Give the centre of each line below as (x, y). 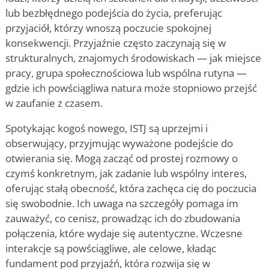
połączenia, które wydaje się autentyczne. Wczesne (124, 233)
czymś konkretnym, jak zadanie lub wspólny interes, (126, 173)
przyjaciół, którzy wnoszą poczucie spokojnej (108, 28)
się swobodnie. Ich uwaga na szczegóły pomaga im (122, 203)
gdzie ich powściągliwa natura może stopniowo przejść (131, 88)
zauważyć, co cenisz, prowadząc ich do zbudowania (123, 218)
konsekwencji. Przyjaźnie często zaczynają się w (116, 43)
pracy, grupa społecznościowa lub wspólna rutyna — (126, 73)
